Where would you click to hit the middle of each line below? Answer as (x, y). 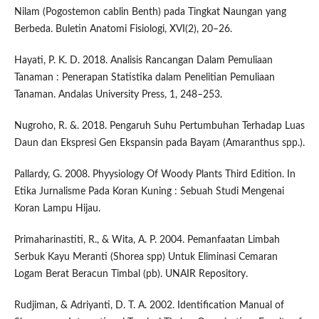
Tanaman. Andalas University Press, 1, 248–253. (118, 94)
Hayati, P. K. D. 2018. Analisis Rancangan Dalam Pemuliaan (143, 60)
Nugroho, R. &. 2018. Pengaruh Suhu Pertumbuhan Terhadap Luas (159, 126)
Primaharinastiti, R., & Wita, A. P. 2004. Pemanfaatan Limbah (147, 240)
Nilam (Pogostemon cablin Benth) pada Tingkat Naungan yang (150, 12)
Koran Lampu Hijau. (57, 208)
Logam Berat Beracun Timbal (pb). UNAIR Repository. (131, 274)
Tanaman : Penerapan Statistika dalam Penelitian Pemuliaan (144, 77)
